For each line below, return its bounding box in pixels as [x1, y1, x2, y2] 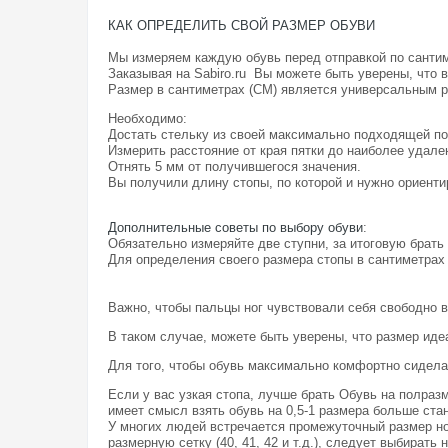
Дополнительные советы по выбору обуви [108, 220, 363, 235]
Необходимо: [108, 111, 187, 126]
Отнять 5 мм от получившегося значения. [108, 159, 361, 174]
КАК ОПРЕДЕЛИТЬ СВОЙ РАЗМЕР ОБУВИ [108, 18, 375, 33]
